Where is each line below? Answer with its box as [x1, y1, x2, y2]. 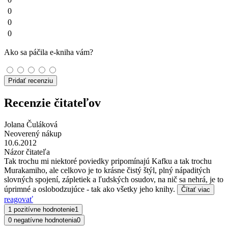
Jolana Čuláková [4, 120, 58, 129]
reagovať [4, 195, 33, 204]
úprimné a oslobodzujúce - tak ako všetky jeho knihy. [4, 185, 177, 194]
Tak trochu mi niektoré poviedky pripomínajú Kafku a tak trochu [4, 157, 212, 166]
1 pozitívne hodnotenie [8, 206, 75, 214]
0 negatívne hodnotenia [8, 216, 77, 224]
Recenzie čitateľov [4, 96, 101, 110]
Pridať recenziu [8, 77, 53, 85]
